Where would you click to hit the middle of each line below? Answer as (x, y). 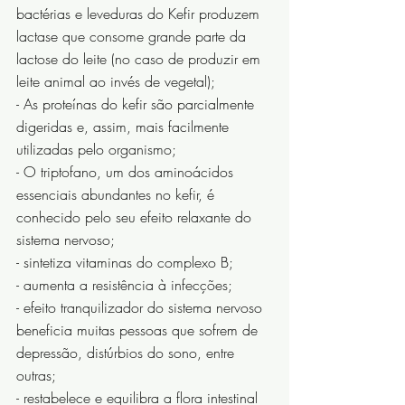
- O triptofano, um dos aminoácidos (127, 172)
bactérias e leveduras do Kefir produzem (140, 14)
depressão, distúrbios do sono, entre (127, 353)
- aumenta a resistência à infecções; (124, 285)
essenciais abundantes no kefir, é (118, 195)
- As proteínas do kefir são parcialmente (137, 104)
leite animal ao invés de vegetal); (116, 82)
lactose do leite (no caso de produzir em (141, 59)
